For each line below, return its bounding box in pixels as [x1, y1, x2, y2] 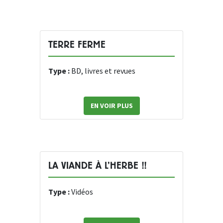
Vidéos [71, 187, 93, 197]
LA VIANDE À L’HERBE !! [48, 160, 146, 172]
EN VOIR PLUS [90, 101, 133, 111]
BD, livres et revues [71, 66, 135, 76]
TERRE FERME [48, 39, 106, 51]
